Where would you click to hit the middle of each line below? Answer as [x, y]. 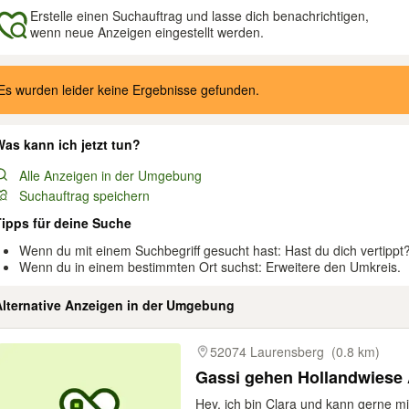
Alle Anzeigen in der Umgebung [110, 175]
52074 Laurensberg [267, 351]
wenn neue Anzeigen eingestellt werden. [147, 32]
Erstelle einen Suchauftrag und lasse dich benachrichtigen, [199, 16]
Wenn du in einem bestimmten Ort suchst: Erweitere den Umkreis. [210, 267]
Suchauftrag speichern [84, 195]
